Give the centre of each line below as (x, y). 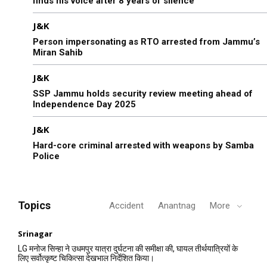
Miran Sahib (58, 52)
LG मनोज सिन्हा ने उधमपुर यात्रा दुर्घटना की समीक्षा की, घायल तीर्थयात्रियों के (128, 248)
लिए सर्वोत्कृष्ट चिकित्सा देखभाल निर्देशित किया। (86, 258)
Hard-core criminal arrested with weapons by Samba (143, 145)
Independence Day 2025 (84, 104)
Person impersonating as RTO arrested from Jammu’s (146, 41)
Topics (34, 205)
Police (46, 156)
